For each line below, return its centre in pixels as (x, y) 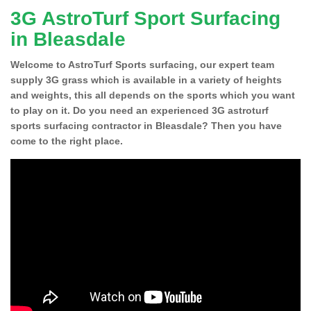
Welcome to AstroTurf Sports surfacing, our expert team (142, 64)
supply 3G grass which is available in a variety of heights (146, 79)
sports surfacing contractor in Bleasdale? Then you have (146, 125)
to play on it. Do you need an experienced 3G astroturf (140, 110)
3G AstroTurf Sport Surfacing (145, 18)
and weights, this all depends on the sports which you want (153, 95)
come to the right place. (67, 141)
